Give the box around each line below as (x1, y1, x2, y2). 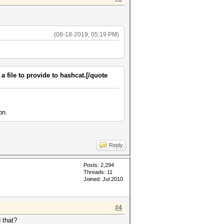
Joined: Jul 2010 (83, 176, 123, 182)
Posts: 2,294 (83, 162, 114, 168)
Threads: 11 (83, 169, 112, 175)
